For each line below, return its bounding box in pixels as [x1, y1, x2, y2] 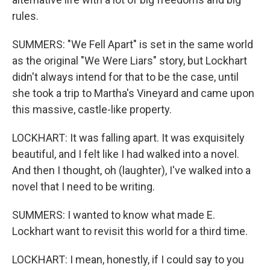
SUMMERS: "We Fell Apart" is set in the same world [12, 38, 253, 51]
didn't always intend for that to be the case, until [12, 71, 239, 83]
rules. [12, 10, 39, 22]
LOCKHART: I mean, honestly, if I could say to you [12, 253, 244, 266]
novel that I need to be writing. [12, 180, 155, 193]
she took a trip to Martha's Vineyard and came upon [12, 87, 254, 99]
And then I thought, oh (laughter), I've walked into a [12, 164, 251, 177]
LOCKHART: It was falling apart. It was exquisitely [12, 131, 245, 144]
